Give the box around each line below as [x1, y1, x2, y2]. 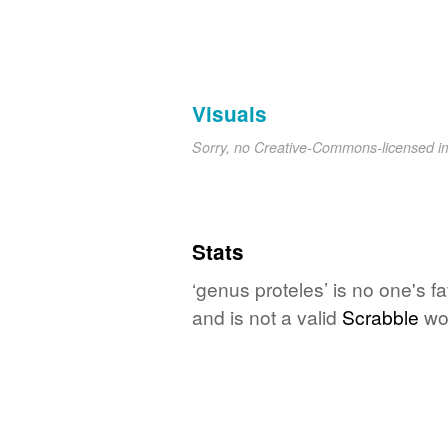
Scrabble [342, 302, 419, 330]
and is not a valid [192, 302, 342, 330]
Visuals [192, 98, 267, 128]
